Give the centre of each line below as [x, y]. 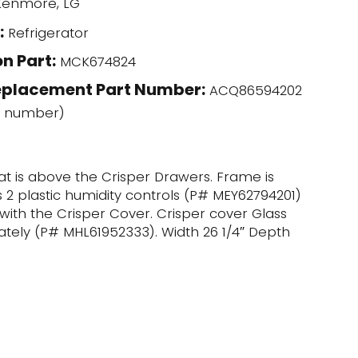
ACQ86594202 [253, 92]
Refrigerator [46, 34]
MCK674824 [95, 63]
